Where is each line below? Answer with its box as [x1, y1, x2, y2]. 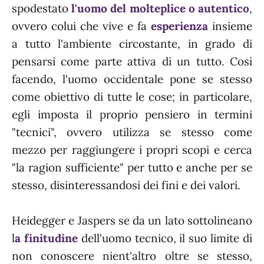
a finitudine [15, 230, 78, 245]
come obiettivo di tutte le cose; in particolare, [12, 89, 252, 104]
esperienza [151, 18, 208, 33]
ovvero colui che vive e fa [12, 18, 151, 33]
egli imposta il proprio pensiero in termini [12, 107, 252, 121]
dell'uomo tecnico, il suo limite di [77, 230, 253, 245]
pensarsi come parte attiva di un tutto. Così [12, 54, 252, 68]
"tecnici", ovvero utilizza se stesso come [12, 124, 252, 139]
